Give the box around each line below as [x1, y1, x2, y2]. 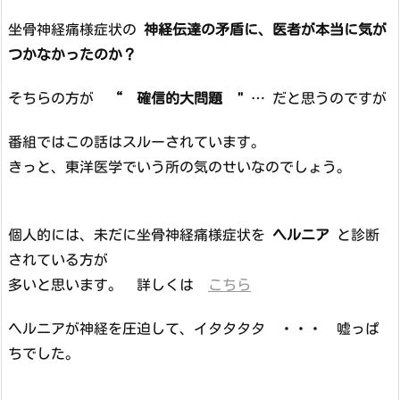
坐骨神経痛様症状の [8, 22, 144, 37]
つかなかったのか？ [8, 47, 137, 62]
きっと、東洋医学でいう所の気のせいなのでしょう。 [8, 159, 351, 174]
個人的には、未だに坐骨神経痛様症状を [8, 228, 272, 243]
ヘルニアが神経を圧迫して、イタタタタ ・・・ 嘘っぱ [8, 321, 379, 337]
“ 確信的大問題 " [108, 90, 244, 105]
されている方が [8, 253, 108, 268]
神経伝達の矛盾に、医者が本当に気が [144, 22, 387, 37]
